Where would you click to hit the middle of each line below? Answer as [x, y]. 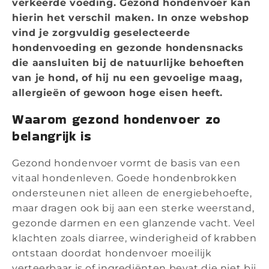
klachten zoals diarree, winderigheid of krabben [134, 238]
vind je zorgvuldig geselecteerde [101, 32]
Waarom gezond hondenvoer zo [116, 119]
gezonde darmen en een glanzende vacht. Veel [134, 223]
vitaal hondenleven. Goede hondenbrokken [125, 178]
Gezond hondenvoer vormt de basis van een [126, 163]
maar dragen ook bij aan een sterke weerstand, [133, 208]
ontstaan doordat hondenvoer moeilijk [112, 253]
